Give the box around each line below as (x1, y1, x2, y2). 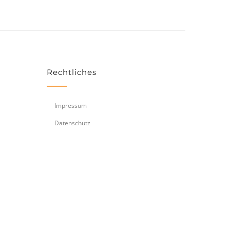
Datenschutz (54, 119, 90, 128)
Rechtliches (47, 67, 97, 78)
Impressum (54, 101, 87, 110)
